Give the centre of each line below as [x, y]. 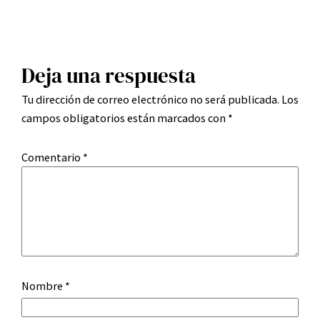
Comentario [52, 157]
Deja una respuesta [109, 76]
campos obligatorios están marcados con [125, 118]
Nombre [43, 286]
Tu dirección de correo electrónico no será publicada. [150, 100]
